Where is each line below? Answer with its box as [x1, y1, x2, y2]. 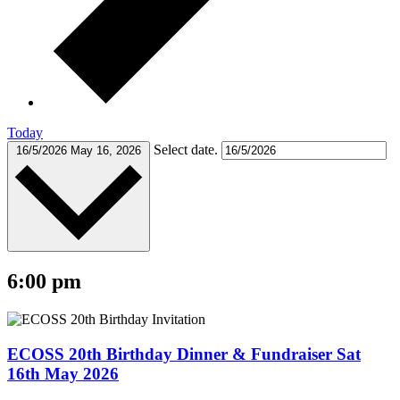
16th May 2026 [7, 363, 119, 383]
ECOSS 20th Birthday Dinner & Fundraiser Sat [7, 344, 361, 363]
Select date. [154, 141, 221, 157]
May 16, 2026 [71, 143, 141, 157]
